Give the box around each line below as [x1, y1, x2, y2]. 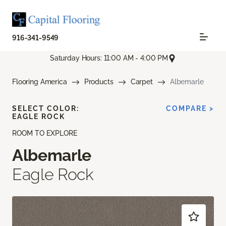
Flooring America [12, 77, 67, 86]
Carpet [130, 77, 153, 86]
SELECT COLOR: [12, 104, 79, 112]
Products [84, 77, 114, 86]
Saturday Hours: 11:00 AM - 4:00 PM [49, 54, 168, 63]
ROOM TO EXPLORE [12, 129, 77, 137]
